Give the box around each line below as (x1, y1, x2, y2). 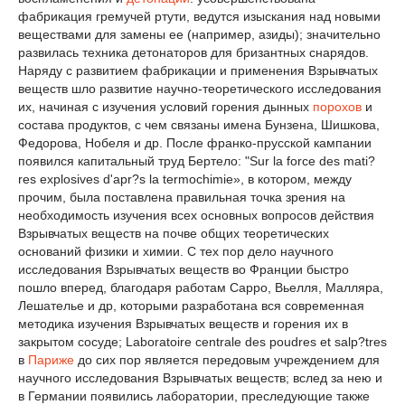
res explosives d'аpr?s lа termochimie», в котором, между (18, 172, 352, 187)
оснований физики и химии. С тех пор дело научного (18, 244, 334, 259)
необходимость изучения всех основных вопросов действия (18, 208, 374, 223)
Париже (28, 353, 74, 368)
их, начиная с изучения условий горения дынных (18, 99, 313, 115)
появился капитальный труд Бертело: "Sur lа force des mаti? (18, 154, 375, 169)
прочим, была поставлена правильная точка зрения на (18, 190, 345, 205)
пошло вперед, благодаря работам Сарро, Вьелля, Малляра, (18, 280, 383, 296)
